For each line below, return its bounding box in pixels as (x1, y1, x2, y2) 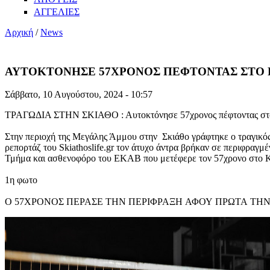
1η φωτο (5, 175, 37, 186)
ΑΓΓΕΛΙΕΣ (34, 6, 80, 17)
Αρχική (5, 27, 33, 37)
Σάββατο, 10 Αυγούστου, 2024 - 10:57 (5, 89, 152, 100)
